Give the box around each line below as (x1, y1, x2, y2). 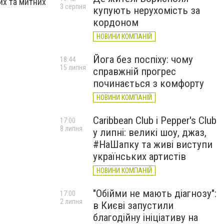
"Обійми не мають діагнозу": (93, 187, 216, 199)
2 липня (60, 197, 82, 205)
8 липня (60, 124, 82, 132)
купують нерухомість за (93, 4, 200, 16)
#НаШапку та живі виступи (93, 138, 212, 150)
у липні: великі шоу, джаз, (93, 126, 206, 138)
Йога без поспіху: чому (93, 53, 193, 65)
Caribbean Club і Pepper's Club (93, 114, 216, 126)
